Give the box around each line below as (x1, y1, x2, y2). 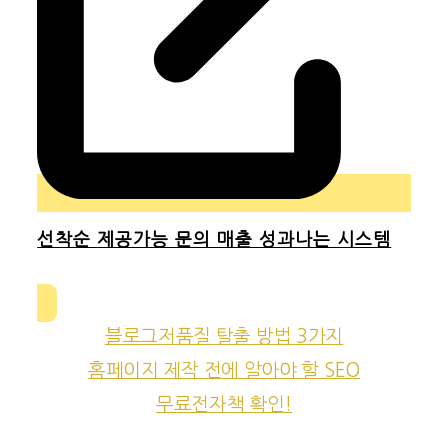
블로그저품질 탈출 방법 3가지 (104, 326, 344, 346)
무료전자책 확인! (155, 394, 293, 414)
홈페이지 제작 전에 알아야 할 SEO (88, 360, 360, 380)
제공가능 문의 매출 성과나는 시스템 (97, 231, 392, 250)
